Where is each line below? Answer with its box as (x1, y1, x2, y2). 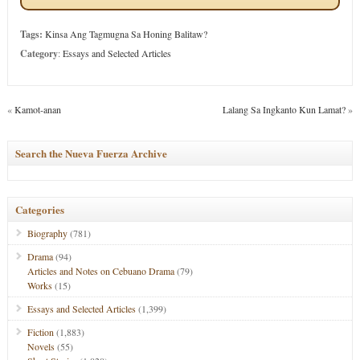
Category (19, 47, 58, 60)
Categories (14, 202, 64, 217)
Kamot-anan (14, 103, 61, 116)
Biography (27, 227, 67, 239)
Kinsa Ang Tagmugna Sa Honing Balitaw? (44, 27, 207, 40)
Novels (27, 340, 55, 353)
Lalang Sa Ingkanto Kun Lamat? (223, 103, 346, 116)
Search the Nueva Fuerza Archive (14, 145, 167, 161)
